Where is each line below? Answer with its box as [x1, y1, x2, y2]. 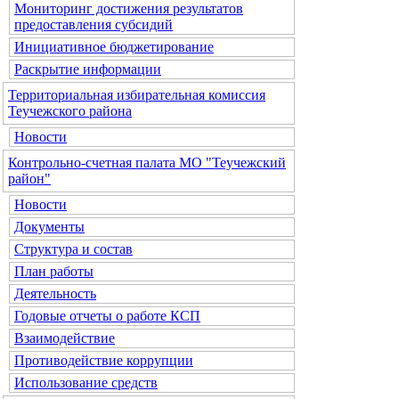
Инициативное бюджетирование [14, 39, 214, 54]
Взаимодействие [14, 330, 115, 346]
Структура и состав [14, 241, 133, 256]
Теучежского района [8, 103, 132, 118]
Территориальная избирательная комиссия [8, 87, 265, 102]
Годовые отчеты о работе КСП [14, 308, 200, 323]
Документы [14, 219, 85, 234]
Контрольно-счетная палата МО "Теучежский [8, 155, 286, 170]
